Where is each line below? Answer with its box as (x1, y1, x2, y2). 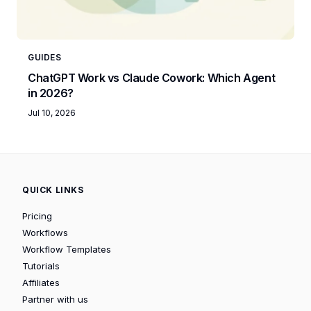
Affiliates (22, 276, 60, 288)
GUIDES (28, 51, 62, 62)
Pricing (22, 210, 52, 221)
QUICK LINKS (22, 184, 84, 195)
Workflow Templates (22, 243, 111, 255)
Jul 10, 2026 (28, 107, 76, 118)
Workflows (22, 226, 68, 238)
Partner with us (22, 293, 88, 305)
